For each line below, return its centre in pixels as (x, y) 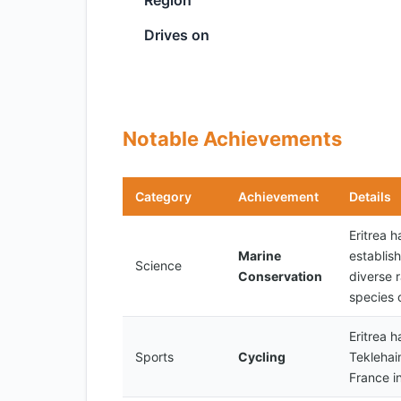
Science (158, 265)
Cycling (262, 357)
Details (370, 196)
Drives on (177, 35)
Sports (154, 357)
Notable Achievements (232, 139)
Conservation (280, 276)
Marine (260, 256)
